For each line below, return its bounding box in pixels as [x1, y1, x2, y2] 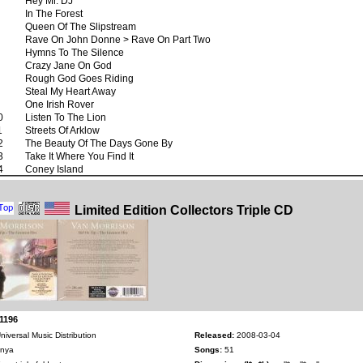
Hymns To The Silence [25, 46, 124, 58]
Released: [194, 330, 234, 340]
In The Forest [25, 7, 83, 19]
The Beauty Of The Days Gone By [25, 137, 173, 148]
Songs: [194, 344, 222, 354]
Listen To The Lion [25, 111, 106, 122]
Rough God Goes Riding [25, 72, 134, 83]
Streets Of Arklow [25, 124, 100, 135]
